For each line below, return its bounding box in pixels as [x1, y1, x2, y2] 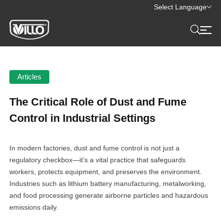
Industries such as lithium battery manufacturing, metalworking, [9, 180, 207, 187]
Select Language [153, 3, 207, 11]
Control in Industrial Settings [9, 112, 156, 124]
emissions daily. [9, 203, 59, 211]
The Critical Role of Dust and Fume [9, 96, 187, 108]
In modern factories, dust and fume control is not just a [9, 144, 180, 152]
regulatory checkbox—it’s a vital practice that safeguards [9, 156, 186, 164]
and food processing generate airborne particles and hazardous [9, 191, 209, 199]
